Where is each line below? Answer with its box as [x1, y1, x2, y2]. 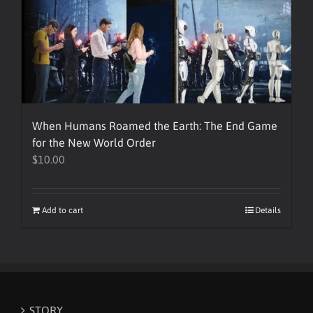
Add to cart [42, 205, 83, 215]
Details [255, 205, 281, 215]
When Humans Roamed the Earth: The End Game [32, 119, 277, 132]
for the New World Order [32, 136, 156, 149]
